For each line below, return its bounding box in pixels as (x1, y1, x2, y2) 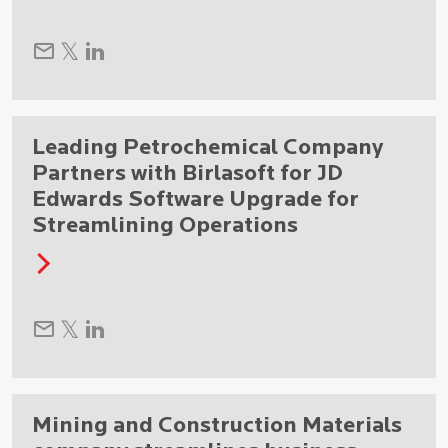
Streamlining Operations (32, 214, 298, 238)
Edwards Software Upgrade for (32, 188, 359, 212)
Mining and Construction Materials (32, 414, 402, 438)
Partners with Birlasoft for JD (32, 162, 343, 186)
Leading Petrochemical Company (32, 136, 383, 160)
